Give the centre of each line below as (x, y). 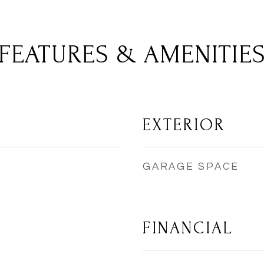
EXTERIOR (184, 125)
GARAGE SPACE (191, 167)
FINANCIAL (188, 228)
